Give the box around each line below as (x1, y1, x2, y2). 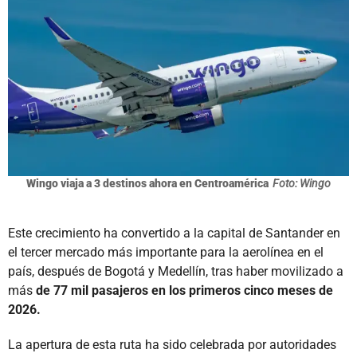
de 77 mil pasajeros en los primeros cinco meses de (36, 282, 333, 298)
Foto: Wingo (273, 176, 331, 190)
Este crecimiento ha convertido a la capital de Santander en (8, 225, 340, 241)
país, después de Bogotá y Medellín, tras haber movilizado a (8, 263, 343, 279)
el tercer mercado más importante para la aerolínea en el (8, 244, 324, 260)
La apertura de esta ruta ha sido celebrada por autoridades (8, 336, 336, 352)
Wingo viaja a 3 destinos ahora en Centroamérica (26, 176, 269, 190)
